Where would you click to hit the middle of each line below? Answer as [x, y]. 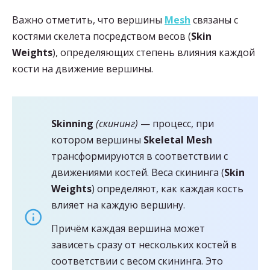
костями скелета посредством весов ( [102, 36]
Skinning [72, 123]
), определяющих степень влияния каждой [154, 52]
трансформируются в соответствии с [140, 156]
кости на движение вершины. [83, 68]
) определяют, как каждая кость [168, 188]
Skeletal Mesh [178, 140]
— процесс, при [176, 123]
